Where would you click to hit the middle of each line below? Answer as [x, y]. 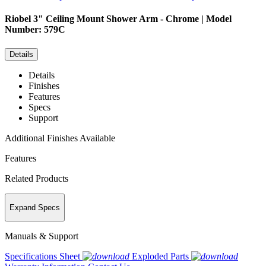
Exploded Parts [160, 256]
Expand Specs [35, 208]
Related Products [37, 178]
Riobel [18, 19]
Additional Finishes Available [60, 138]
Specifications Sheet [42, 256]
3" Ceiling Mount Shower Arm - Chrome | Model [132, 19]
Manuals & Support [42, 236]
